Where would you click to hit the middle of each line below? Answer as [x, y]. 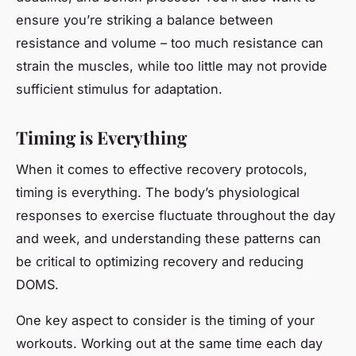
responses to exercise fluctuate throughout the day [176, 216]
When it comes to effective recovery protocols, [162, 170]
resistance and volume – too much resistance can [170, 43]
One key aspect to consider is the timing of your [165, 321]
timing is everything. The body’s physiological [158, 193]
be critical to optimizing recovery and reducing [160, 262]
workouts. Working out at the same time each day [169, 344]
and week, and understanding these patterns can [168, 239]
